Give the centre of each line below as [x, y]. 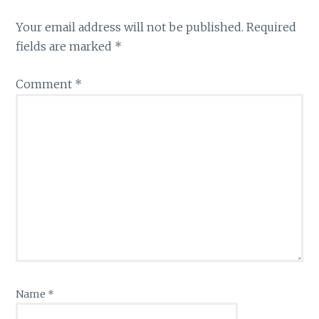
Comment [46, 84]
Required [272, 27]
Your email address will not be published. [130, 27]
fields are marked [66, 47]
